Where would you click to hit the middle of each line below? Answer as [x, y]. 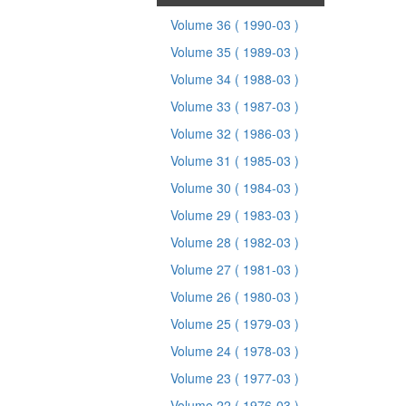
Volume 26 [203, 296]
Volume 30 [203, 188]
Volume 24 [203, 351]
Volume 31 [203, 160]
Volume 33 [203, 106]
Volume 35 [203, 52]
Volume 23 [203, 378]
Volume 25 [203, 324]
